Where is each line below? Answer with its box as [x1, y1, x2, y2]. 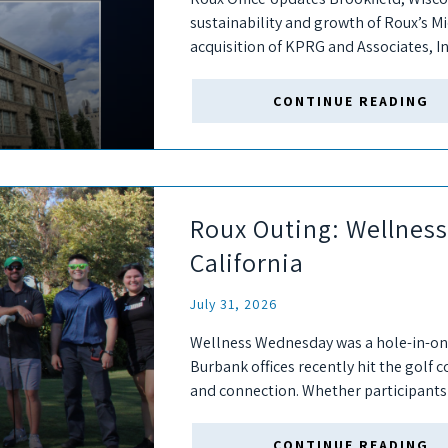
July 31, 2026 [190, 295, 278, 314]
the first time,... [190, 404, 291, 426]
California [190, 245, 304, 280]
